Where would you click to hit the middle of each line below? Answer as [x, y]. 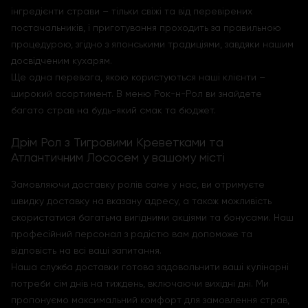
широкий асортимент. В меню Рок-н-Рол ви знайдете [136, 93]
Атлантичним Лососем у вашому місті [118, 157]
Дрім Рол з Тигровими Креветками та [117, 142]
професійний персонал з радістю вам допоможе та [132, 234]
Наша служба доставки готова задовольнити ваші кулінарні [150, 267]
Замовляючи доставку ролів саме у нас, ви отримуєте [138, 184]
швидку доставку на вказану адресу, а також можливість [141, 201]
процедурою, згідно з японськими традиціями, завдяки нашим [152, 44]
